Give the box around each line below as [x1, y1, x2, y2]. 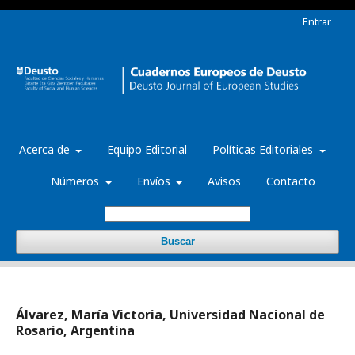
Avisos [208, 174, 241, 189]
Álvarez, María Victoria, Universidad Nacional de [16, 306, 325, 324]
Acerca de [18, 142, 73, 158]
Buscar [160, 235, 195, 248]
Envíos [136, 174, 174, 189]
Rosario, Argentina [16, 322, 135, 340]
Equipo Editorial [107, 142, 187, 158]
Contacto [266, 174, 315, 189]
